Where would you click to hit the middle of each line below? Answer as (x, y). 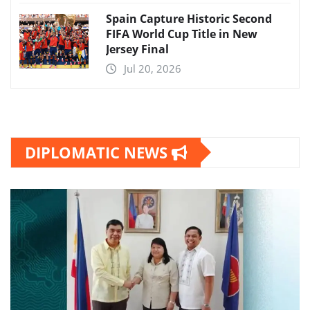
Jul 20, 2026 (153, 68)
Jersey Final (137, 49)
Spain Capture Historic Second (189, 18)
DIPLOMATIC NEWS (98, 152)
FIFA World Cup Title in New (182, 34)
